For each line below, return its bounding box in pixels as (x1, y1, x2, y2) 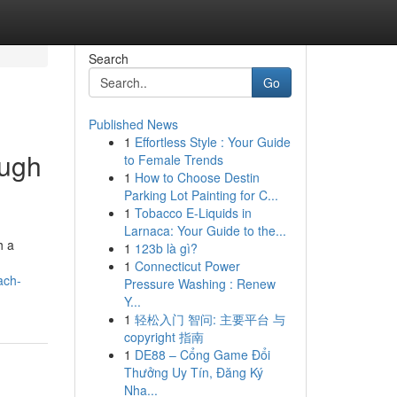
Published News (88, 115, 178, 133)
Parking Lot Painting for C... (123, 186, 278, 204)
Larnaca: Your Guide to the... (123, 222, 286, 239)
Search (88, 50, 128, 67)
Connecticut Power (134, 257, 240, 275)
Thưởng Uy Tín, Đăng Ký (123, 363, 263, 381)
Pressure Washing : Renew (123, 275, 276, 292)
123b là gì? (134, 239, 198, 257)
